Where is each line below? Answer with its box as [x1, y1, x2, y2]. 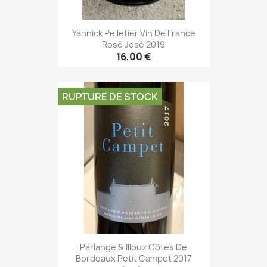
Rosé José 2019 [102, 38, 165, 50]
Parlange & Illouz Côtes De [80, 241, 187, 253]
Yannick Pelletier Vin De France [72, 27, 195, 39]
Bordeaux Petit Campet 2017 [76, 252, 191, 264]
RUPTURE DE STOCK [61, 90, 158, 104]
